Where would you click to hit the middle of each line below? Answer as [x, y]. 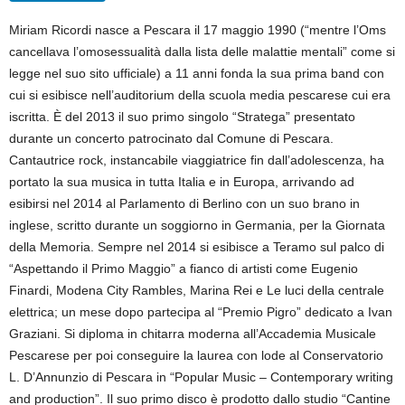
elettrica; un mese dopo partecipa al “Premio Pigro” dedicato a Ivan [201, 312]
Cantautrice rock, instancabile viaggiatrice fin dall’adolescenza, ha [197, 160]
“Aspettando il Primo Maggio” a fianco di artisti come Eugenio [184, 268]
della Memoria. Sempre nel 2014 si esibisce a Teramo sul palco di [197, 247]
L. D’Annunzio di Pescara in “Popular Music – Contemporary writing [201, 377]
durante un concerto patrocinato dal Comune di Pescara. [171, 138]
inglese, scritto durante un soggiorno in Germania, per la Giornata [197, 225]
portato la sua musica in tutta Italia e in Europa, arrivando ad [182, 182]
